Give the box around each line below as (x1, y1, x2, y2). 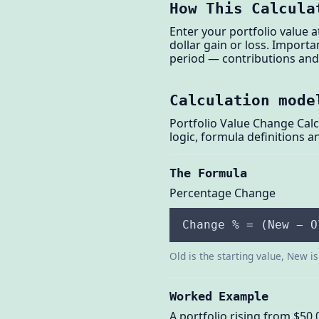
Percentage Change (169, 184, 276, 201)
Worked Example (169, 289, 268, 304)
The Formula (169, 166, 248, 181)
